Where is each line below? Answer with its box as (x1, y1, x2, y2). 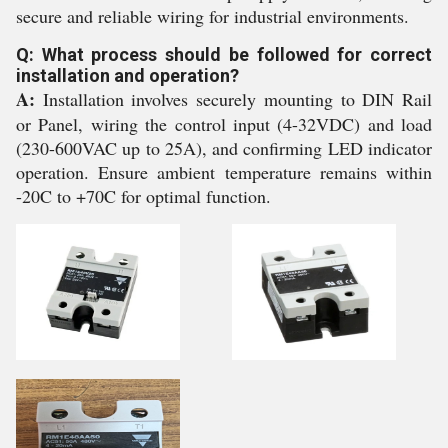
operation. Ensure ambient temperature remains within (16, 160, 432, 184)
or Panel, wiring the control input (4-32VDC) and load (16, 112, 432, 136)
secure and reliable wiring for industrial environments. (16, 4, 409, 28)
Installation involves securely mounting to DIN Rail (35, 87, 432, 111)
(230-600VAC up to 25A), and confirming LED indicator (16, 136, 432, 160)
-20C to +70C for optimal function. (16, 184, 271, 208)
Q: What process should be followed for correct (16, 44, 432, 65)
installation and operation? (16, 65, 239, 86)
